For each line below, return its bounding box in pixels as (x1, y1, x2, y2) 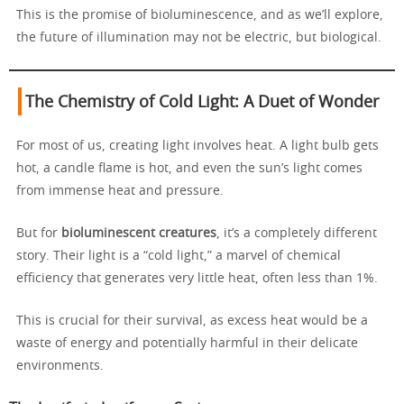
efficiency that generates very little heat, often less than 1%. (16, 271, 378, 285)
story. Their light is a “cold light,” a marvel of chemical (16, 249, 341, 262)
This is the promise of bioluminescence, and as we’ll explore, (16, 8, 383, 22)
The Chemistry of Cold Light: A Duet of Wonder (25, 94, 379, 111)
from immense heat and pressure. (16, 184, 224, 197)
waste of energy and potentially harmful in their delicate (16, 336, 358, 350)
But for (16, 226, 61, 240)
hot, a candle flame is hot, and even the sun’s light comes (16, 161, 363, 175)
